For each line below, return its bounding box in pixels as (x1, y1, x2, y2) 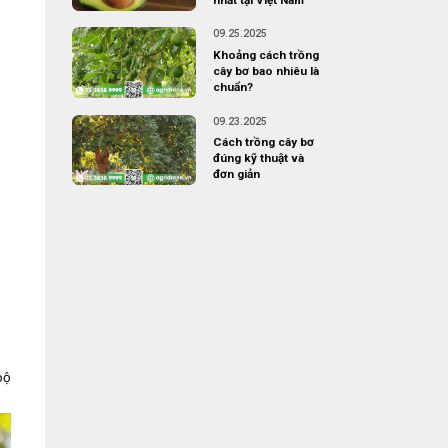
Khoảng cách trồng (212, 48, 319, 63)
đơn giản (212, 167, 260, 182)
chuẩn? (212, 80, 253, 95)
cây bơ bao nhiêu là (212, 64, 319, 79)
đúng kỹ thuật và (212, 151, 304, 166)
